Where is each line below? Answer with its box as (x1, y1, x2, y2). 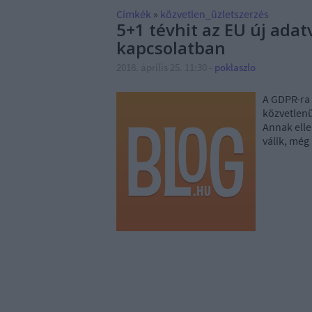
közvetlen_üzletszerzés (160, 7, 269, 21)
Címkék (116, 7, 151, 21)
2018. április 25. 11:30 (116, 61, 207, 74)
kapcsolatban (116, 36, 226, 59)
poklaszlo (214, 61, 256, 74)
